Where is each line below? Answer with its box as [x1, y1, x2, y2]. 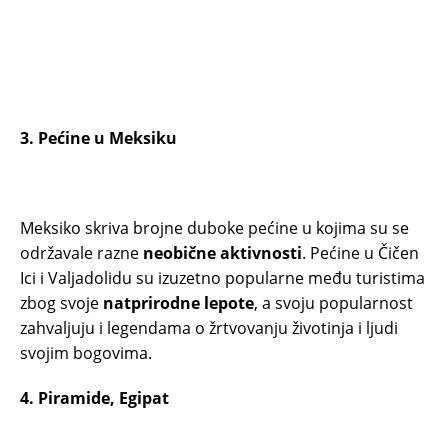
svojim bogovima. [20, 342, 152, 365]
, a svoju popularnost [254, 292, 413, 315]
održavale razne [20, 242, 143, 265]
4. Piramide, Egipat [20, 387, 169, 410]
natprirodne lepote [103, 292, 254, 315]
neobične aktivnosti [143, 242, 302, 265]
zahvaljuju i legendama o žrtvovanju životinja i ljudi [20, 317, 398, 340]
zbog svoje [20, 292, 103, 315]
